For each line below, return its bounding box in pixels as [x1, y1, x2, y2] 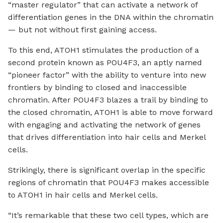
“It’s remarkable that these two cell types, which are [8, 211, 209, 221]
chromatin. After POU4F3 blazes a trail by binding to [8, 95, 208, 105]
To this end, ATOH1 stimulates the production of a [8, 45, 199, 55]
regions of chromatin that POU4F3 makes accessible [8, 178, 209, 188]
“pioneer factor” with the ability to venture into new [8, 70, 206, 80]
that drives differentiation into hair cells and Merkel [8, 132, 206, 142]
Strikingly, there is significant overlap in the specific [8, 165, 206, 175]
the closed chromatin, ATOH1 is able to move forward [8, 108, 213, 117]
